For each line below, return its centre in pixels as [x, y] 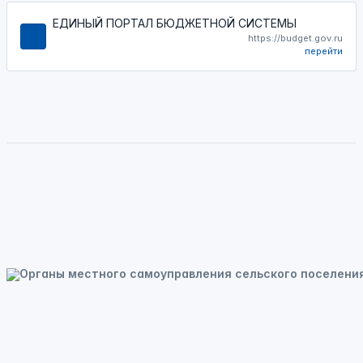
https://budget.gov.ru [295, 38]
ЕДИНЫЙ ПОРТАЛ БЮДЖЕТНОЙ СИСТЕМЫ [175, 23]
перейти [324, 51]
